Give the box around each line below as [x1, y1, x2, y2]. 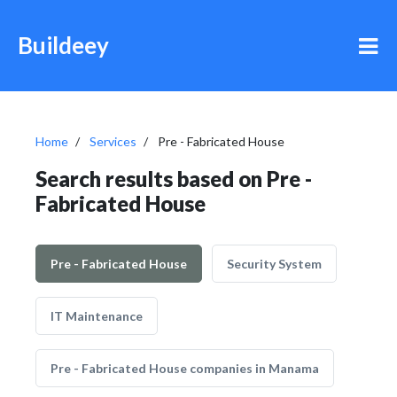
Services [90, 134, 136, 149]
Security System [227, 256, 322, 271]
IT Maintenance [51, 308, 143, 323]
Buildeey [18, 31, 109, 59]
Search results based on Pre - [35, 166, 312, 191]
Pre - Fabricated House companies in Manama [51, 361, 319, 376]
